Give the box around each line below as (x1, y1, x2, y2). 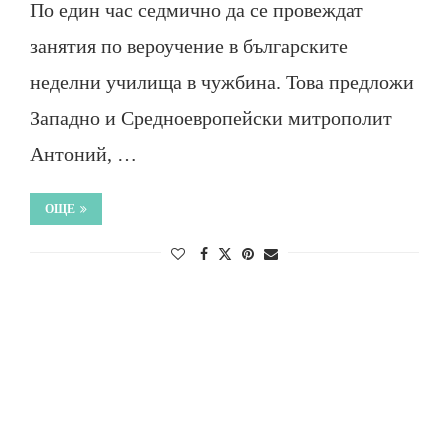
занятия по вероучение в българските (29, 35, 348, 57)
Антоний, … (29, 143, 137, 165)
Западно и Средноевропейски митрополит (29, 107, 392, 129)
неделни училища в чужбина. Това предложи (29, 71, 414, 93)
